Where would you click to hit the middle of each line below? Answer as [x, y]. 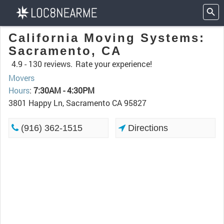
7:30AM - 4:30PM [64, 90]
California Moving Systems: [107, 38]
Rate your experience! [114, 64]
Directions [147, 128]
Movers [21, 78]
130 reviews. [50, 64]
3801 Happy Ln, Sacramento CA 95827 [77, 103]
